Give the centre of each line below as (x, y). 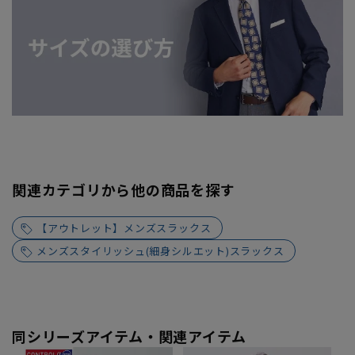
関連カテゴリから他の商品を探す (124, 190)
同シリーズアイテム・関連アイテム (129, 336)
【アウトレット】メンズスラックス (124, 228)
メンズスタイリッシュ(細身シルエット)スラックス (160, 251)
